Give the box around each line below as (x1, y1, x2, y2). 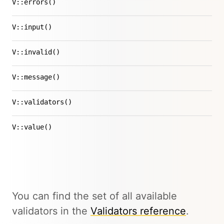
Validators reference (90, 205, 186, 217)
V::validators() (12, 98, 72, 106)
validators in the (12, 205, 90, 217)
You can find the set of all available (12, 190, 177, 202)
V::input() (12, 23, 52, 31)
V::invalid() (12, 48, 60, 56)
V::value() (12, 123, 52, 131)
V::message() (12, 73, 60, 81)
